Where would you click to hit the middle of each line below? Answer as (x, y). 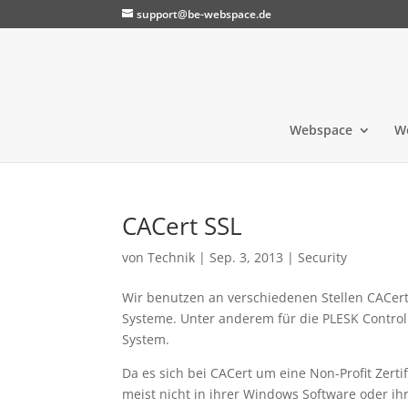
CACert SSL (183, 226)
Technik (172, 257)
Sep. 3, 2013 (247, 257)
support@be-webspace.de (204, 14)
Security (323, 257)
